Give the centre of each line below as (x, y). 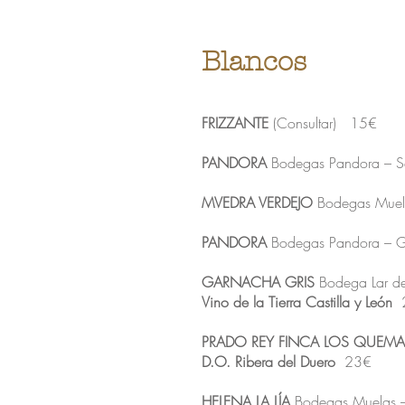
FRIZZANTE (235, 123)
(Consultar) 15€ (323, 123)
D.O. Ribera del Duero (268, 362)
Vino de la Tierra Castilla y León (297, 302)
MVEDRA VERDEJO (257, 202)
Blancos (254, 62)
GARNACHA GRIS (258, 282)
